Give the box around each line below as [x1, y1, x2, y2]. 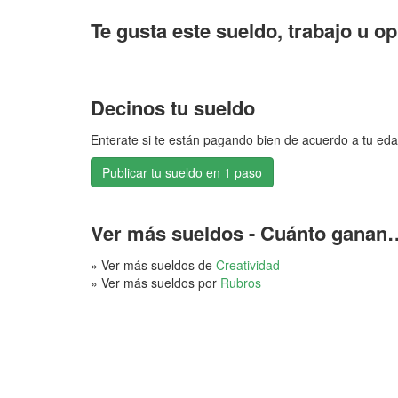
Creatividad [216, 256, 280, 274]
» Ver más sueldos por [91, 274, 220, 291]
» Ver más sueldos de [91, 256, 216, 274]
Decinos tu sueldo [91, 93, 255, 122]
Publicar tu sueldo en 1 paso [102, 163, 262, 181]
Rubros [220, 274, 261, 291]
